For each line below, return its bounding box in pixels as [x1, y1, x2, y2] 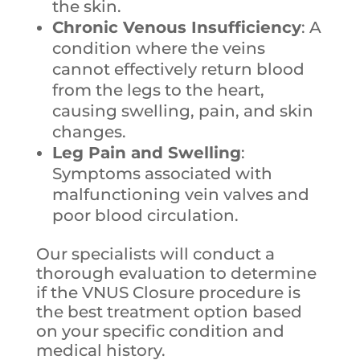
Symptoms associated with [51, 164, 272, 184]
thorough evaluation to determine [35, 264, 317, 284]
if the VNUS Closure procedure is [35, 283, 301, 303]
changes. [51, 122, 126, 142]
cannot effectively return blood [51, 59, 305, 80]
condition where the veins [51, 39, 265, 59]
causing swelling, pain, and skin [51, 101, 313, 121]
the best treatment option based [35, 302, 302, 322]
